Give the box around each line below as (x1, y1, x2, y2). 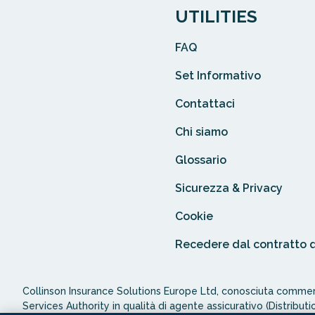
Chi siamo (174, 124, 228, 139)
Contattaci (174, 96, 235, 110)
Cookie (174, 209, 213, 223)
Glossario (174, 153, 226, 167)
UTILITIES (174, 6, 257, 27)
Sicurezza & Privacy (174, 181, 283, 195)
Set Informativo (174, 68, 261, 82)
